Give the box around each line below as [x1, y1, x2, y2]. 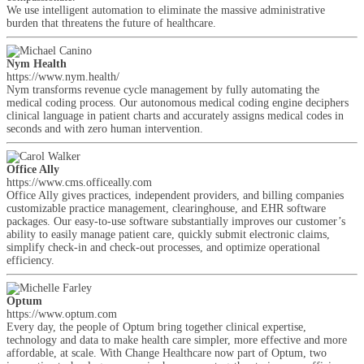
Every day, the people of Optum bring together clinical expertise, [6, 321, 306, 333]
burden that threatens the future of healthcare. [6, 17, 216, 29]
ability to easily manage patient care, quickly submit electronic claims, [6, 228, 330, 240]
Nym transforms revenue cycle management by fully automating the [6, 84, 319, 96]
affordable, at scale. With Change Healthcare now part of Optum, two [6, 347, 327, 359]
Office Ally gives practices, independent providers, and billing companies [6, 189, 344, 201]
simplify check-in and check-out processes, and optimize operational [6, 241, 320, 253]
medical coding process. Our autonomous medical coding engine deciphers [6, 97, 349, 109]
